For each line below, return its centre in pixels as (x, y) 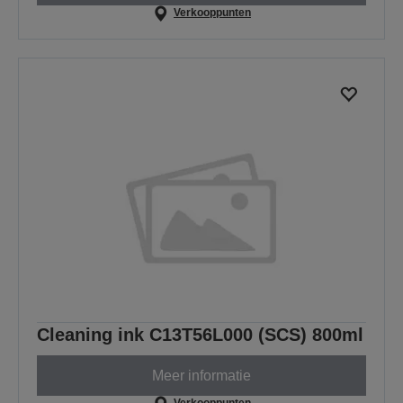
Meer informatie (201, 375)
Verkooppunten (212, 13)
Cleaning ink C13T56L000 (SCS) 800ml (200, 335)
